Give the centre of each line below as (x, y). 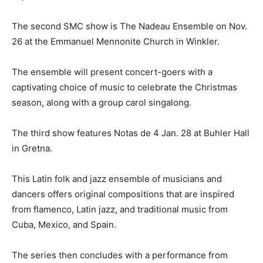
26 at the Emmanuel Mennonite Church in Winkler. (117, 41)
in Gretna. (32, 148)
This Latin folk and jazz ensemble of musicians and (117, 178)
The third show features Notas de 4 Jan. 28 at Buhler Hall (131, 133)
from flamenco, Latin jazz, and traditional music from (120, 209)
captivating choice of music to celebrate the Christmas (124, 87)
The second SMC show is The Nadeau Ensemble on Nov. (129, 26)
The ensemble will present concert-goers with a (112, 72)
